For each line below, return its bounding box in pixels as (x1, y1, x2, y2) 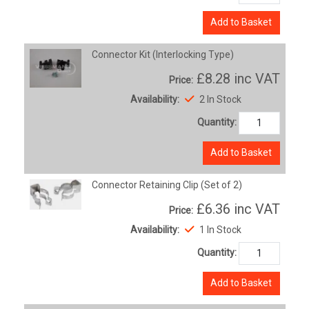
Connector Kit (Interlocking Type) (92, 48, 235, 60)
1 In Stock (197, 223, 241, 235)
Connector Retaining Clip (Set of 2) (92, 179, 243, 190)
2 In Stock (197, 93, 241, 105)
